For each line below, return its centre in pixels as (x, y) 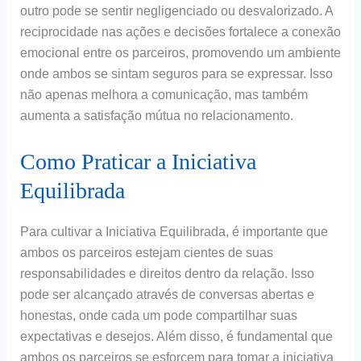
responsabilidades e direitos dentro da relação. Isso (167, 273)
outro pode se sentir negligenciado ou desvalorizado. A (176, 11)
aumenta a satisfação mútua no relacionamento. (156, 116)
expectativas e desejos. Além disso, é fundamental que (176, 336)
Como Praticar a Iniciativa (138, 161)
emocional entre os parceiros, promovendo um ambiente (180, 53)
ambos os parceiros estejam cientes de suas (146, 252)
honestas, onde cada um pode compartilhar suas (158, 315)
